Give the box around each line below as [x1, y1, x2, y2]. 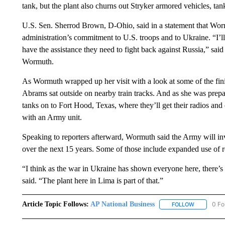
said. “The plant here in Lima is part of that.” [22, 176, 163, 185]
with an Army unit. [22, 113, 82, 122]
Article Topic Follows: [22, 200, 89, 208]
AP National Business [90, 200, 155, 208]
